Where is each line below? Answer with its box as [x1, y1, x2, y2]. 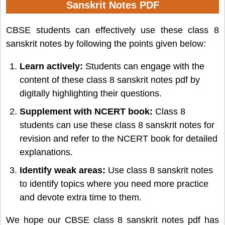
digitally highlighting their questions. [20, 88, 162, 99]
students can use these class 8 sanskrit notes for [20, 120, 214, 131]
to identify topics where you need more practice [20, 179, 208, 189]
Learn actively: [20, 61, 83, 72]
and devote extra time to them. [20, 192, 142, 203]
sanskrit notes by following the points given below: [6, 39, 206, 49]
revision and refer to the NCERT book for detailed [20, 134, 217, 144]
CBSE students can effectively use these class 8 [6, 25, 219, 36]
